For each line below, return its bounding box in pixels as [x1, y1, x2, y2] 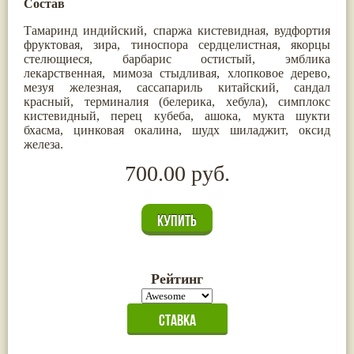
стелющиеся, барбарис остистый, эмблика [24, 51, 330, 66]
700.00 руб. [124, 160, 230, 186]
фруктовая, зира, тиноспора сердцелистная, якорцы [24, 37, 330, 51]
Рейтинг [151, 270, 203, 287]
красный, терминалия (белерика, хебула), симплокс [24, 94, 330, 108]
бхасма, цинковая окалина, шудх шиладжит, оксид [24, 122, 330, 137]
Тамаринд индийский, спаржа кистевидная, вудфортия [24, 23, 330, 37]
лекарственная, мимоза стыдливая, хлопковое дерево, [24, 66, 330, 80]
